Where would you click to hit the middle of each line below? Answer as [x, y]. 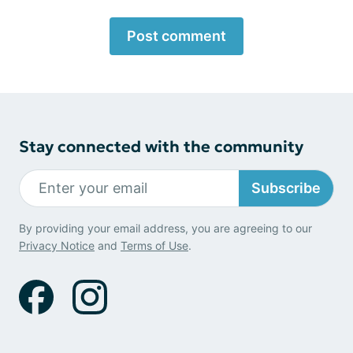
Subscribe [286, 188]
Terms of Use [154, 245]
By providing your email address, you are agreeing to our [165, 228]
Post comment [176, 35]
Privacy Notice [57, 245]
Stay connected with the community [161, 146]
